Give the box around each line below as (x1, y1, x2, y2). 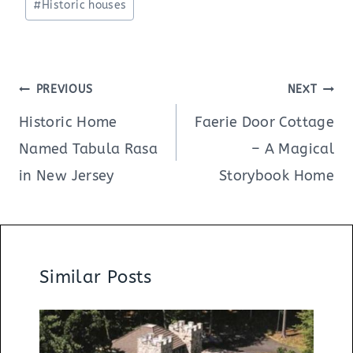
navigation (18, 102, 110, 124)
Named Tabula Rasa (19, 140, 158, 158)
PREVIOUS (35, 83, 93, 97)
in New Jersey (19, 167, 114, 185)
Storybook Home (218, 167, 334, 185)
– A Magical (251, 140, 334, 158)
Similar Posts (39, 267, 152, 288)
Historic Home (19, 113, 117, 132)
